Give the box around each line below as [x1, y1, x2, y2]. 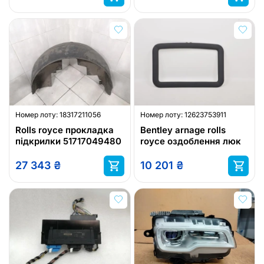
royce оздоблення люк [140, 135, 241, 147]
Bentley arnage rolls [140, 124, 226, 136]
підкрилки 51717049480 [15, 135, 121, 147]
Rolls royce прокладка [15, 124, 114, 136]
